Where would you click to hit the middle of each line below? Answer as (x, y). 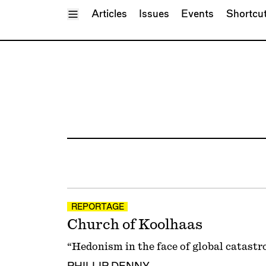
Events (198, 14)
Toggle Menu (103, 13)
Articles (109, 14)
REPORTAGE (97, 208)
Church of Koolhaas (134, 224)
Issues (154, 14)
